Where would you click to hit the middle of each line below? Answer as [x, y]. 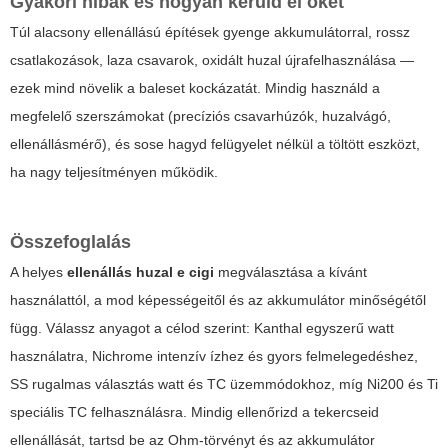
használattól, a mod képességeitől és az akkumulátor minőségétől [218, 299]
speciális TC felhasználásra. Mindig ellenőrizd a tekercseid [194, 411]
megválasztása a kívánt [290, 271]
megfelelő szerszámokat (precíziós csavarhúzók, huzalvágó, [200, 115]
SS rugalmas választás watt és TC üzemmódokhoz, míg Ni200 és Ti [224, 383]
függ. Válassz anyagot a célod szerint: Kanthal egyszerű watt [202, 327]
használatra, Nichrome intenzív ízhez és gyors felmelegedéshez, [214, 355]
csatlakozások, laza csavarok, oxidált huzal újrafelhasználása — [212, 59]
